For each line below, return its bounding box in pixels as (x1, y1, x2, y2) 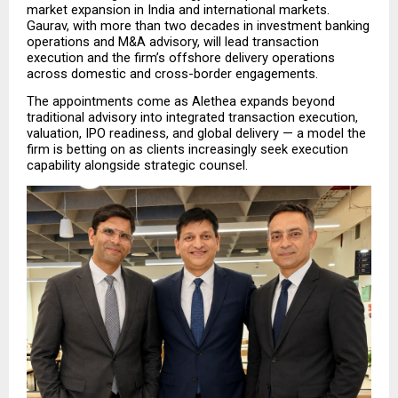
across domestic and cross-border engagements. (27, 66, 318, 83)
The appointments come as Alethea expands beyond (27, 93, 335, 110)
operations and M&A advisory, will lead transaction (27, 34, 319, 51)
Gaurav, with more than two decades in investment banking (27, 18, 370, 35)
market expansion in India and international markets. (27, 2, 330, 19)
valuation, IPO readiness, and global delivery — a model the (27, 125, 366, 142)
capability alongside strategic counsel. (27, 157, 248, 174)
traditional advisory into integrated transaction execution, (27, 109, 358, 126)
